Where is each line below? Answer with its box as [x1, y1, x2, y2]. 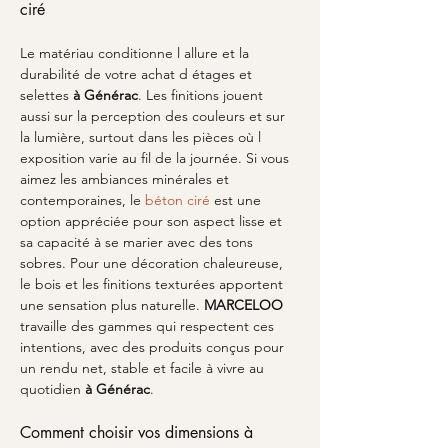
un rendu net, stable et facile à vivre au [20, 359, 268, 377]
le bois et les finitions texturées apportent [20, 275, 287, 293]
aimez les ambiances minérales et [20, 170, 233, 188]
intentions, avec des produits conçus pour [20, 338, 288, 356]
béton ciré [145, 191, 210, 209]
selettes [20, 86, 73, 104]
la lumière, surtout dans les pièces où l [20, 128, 265, 146]
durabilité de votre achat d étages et [20, 65, 256, 83]
